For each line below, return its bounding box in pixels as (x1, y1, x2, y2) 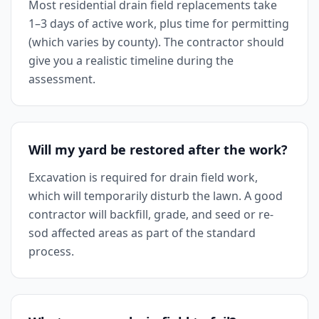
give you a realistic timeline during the (28, 53, 234, 68)
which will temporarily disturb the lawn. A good (28, 188, 283, 204)
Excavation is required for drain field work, (28, 169, 258, 185)
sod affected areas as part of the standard (28, 225, 256, 241)
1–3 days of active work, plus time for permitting (28, 16, 289, 31)
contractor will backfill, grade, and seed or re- (28, 206, 273, 222)
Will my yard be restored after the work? (28, 141, 288, 158)
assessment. (28, 71, 95, 87)
